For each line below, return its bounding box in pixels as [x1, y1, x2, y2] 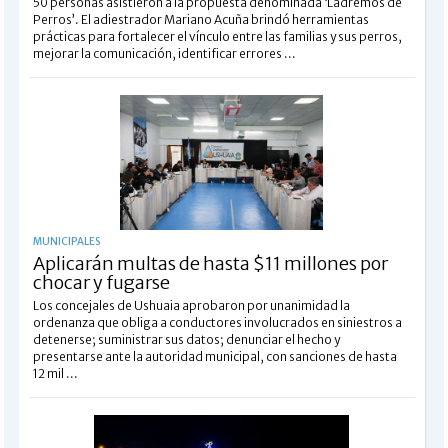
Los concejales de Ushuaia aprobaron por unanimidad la [32, 297, 350, 313]
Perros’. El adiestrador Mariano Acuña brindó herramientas [32, 11, 369, 27]
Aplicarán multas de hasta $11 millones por [32, 251, 388, 275]
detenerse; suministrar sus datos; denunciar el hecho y [32, 331, 340, 347]
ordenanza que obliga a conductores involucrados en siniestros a [32, 314, 402, 330]
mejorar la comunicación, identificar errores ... [32, 45, 296, 61]
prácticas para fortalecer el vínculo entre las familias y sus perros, [32, 28, 402, 44]
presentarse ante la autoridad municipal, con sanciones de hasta [32, 348, 397, 364]
